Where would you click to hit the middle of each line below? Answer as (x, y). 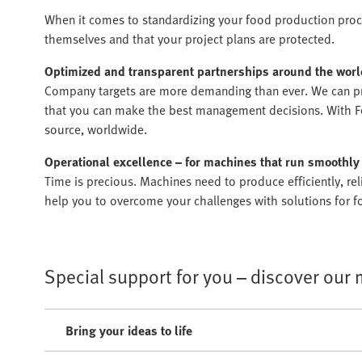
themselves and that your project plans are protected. (189, 38)
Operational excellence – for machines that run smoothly (202, 161)
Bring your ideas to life (129, 330)
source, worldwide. (96, 129)
